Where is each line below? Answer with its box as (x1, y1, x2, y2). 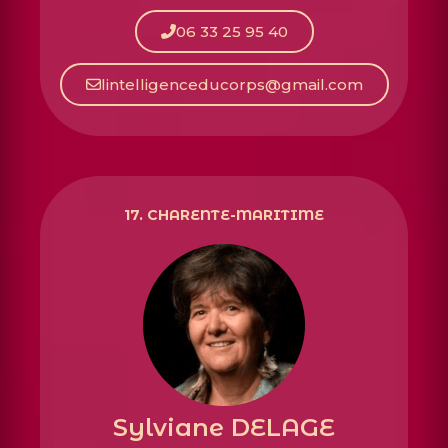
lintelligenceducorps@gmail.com (100, 75, 363, 95)
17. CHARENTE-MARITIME (124, 206, 324, 225)
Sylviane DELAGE (113, 413, 335, 443)
